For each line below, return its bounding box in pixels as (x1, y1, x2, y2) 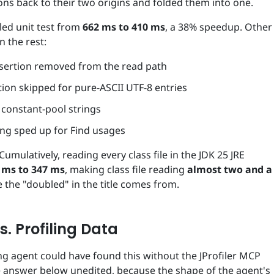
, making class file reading (65, 163, 187, 177)
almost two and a (187, 163, 272, 177)
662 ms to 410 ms (83, 20, 165, 34)
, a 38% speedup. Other (165, 20, 272, 34)
